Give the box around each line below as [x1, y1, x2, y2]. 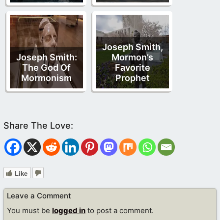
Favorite [114, 62, 150, 73]
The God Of [22, 62, 71, 73]
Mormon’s [111, 52, 153, 62]
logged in [52, 206, 85, 216]
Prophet [115, 72, 150, 83]
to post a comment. [85, 206, 154, 216]
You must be [7, 206, 52, 216]
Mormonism [21, 72, 72, 83]
